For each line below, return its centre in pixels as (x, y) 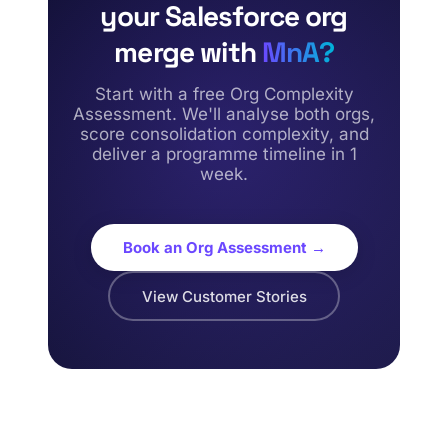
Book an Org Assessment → (224, 247)
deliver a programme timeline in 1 (224, 154)
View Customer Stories (224, 296)
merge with (188, 52)
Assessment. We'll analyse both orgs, (224, 114)
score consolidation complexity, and (224, 134)
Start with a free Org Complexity (224, 94)
